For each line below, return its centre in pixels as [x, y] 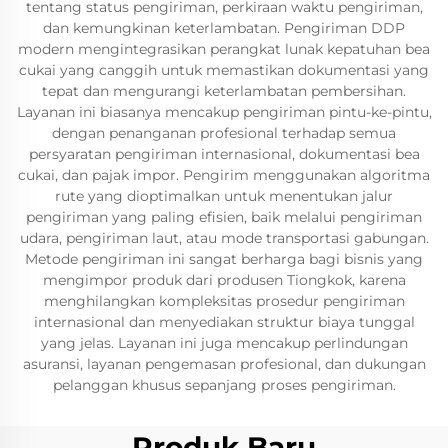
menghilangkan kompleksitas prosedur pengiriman [224, 301]
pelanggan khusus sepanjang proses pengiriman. [224, 385]
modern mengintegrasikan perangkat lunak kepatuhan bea [224, 49]
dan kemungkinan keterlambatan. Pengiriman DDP [224, 28]
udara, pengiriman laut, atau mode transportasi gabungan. [224, 238]
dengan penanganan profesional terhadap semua [224, 133]
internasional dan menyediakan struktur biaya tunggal [224, 322]
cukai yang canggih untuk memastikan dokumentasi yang [224, 70]
